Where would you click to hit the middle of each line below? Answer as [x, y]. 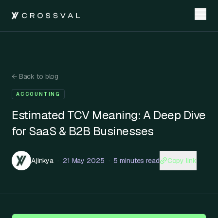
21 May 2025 [83, 161]
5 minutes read [136, 161]
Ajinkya [43, 161]
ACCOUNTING [38, 94]
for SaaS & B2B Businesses [83, 131]
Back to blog [38, 76]
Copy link [182, 160]
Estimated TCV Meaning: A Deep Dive [109, 115]
